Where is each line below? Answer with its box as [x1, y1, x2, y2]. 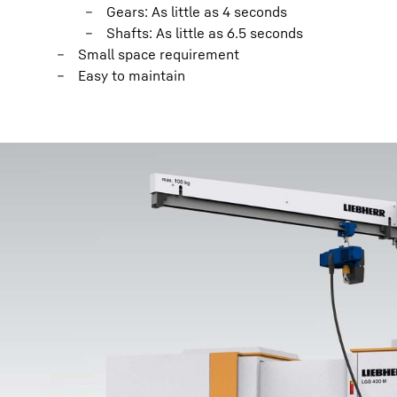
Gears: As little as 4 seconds [106, 3, 287, 20]
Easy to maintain [78, 66, 185, 84]
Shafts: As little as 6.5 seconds [106, 24, 303, 42]
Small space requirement [78, 45, 239, 63]
